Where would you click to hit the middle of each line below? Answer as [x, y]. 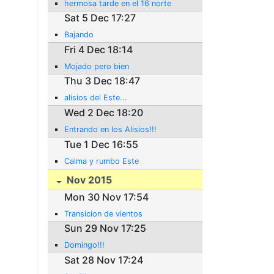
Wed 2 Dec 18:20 [104, 113]
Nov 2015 [88, 180]
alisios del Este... [96, 98]
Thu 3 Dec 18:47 [102, 81]
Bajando [79, 35]
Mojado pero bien [97, 66]
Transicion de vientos [104, 213]
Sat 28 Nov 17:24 [104, 260]
